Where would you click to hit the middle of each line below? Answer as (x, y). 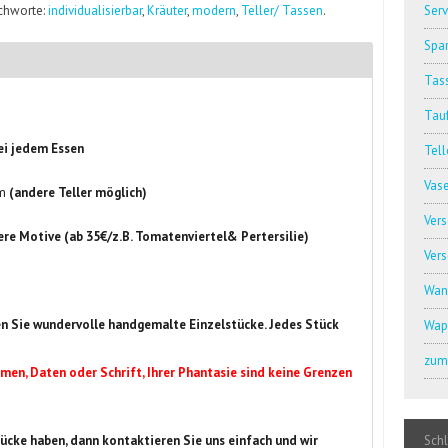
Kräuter (167, 10)
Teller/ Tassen (282, 10)
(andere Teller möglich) (77, 192)
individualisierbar (95, 10)
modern (214, 10)
